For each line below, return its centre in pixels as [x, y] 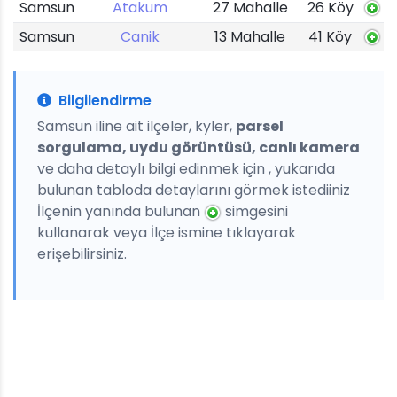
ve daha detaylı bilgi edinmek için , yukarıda [186, 169]
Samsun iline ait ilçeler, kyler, [136, 126]
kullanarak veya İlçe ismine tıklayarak [167, 233]
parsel [260, 126]
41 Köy [330, 37]
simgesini [255, 211]
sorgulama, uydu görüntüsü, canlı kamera [198, 148]
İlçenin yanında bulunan [121, 211]
